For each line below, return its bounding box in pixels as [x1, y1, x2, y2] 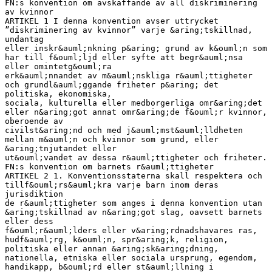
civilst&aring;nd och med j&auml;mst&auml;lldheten [5, 125, 243, 135]
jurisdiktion [5, 189, 63, 199]
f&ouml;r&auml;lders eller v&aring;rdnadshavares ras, [5, 225, 257, 235]
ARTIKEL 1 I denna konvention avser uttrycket [5, 16, 219, 25]
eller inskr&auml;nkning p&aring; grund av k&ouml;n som [5, 43, 267, 53]
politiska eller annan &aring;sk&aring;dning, [5, 243, 219, 253]
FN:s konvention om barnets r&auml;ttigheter [5, 161, 214, 171]
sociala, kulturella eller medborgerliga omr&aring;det [5, 98, 262, 107]
